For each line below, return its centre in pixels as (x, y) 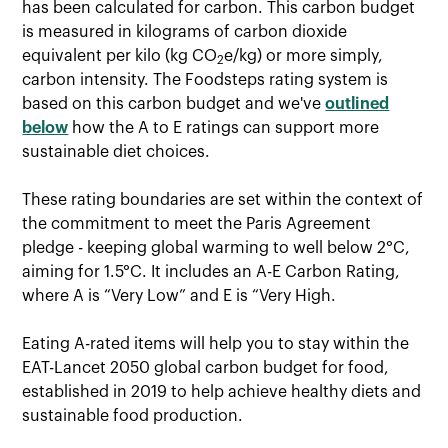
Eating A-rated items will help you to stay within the (216, 344)
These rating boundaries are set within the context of (223, 200)
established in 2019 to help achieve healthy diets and (222, 392)
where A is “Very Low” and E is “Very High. (179, 296)
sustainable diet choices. (116, 152)
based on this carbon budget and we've (174, 104)
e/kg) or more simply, (304, 56)
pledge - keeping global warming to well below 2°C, (216, 248)
